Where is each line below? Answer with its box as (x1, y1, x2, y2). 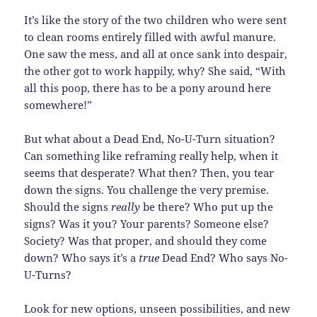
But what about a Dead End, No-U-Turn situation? (24, 132, 276, 146)
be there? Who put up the (140, 200, 274, 214)
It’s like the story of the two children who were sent (24, 13, 287, 28)
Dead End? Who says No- (159, 250, 289, 265)
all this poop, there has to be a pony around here (24, 81, 272, 96)
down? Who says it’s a (24, 250, 139, 265)
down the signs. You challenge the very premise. (24, 183, 270, 197)
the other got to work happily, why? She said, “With (24, 64, 287, 79)
